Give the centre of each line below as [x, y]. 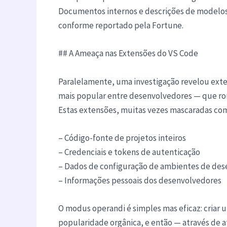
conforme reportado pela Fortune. [121, 26]
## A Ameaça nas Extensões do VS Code [128, 53]
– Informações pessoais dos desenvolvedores [140, 180]
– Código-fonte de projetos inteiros [122, 138]
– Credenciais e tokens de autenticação [129, 152]
